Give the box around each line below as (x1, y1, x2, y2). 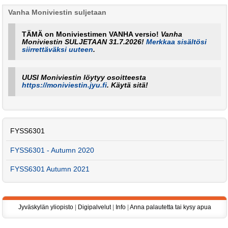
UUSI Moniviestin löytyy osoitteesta (22, 74, 147, 82)
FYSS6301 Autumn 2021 (10, 165, 90, 174)
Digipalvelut (77, 204, 111, 211)
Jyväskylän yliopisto (18, 204, 73, 211)
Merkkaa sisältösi (146, 38, 207, 46)
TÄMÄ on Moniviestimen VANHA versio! (22, 30, 161, 38)
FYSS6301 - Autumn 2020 (10, 146, 95, 154)
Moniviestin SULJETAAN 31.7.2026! (22, 38, 147, 46)
